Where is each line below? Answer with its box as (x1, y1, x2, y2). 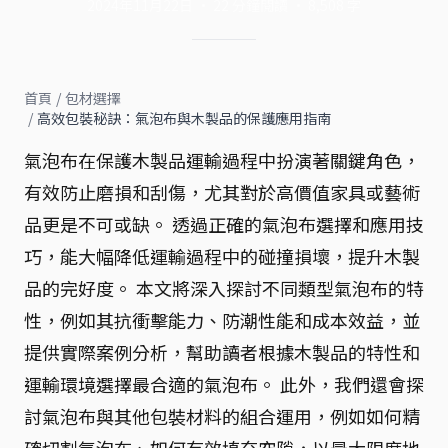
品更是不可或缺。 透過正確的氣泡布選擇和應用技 (24, 210, 424, 237)
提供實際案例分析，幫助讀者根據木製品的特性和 (24, 338, 420, 365)
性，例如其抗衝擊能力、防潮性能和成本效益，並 (24, 306, 420, 333)
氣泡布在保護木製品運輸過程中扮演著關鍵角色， (24, 146, 420, 173)
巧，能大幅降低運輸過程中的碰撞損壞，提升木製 (24, 242, 420, 269)
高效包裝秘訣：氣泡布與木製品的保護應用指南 (37, 107, 331, 128)
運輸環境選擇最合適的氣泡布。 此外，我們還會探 (24, 370, 424, 397)
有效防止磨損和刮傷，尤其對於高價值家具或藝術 (24, 178, 420, 205)
